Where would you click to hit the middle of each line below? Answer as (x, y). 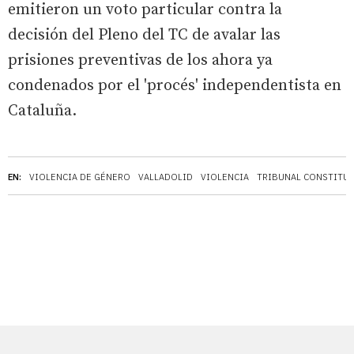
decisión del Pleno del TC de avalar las (144, 35)
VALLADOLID (166, 177)
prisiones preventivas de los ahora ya (140, 60)
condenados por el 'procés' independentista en (175, 85)
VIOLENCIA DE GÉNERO (80, 177)
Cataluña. (42, 111)
